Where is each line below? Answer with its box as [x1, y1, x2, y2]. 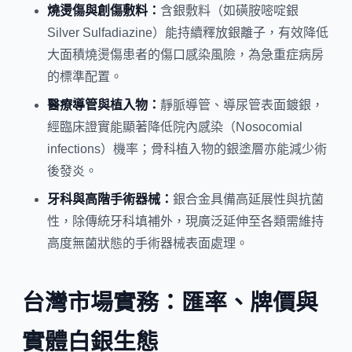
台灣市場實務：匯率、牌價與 [22, 289, 318, 315]
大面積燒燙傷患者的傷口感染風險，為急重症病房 [47, 47, 324, 61]
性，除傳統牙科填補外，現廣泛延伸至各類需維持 [47, 214, 324, 228]
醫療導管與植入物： [47, 97, 160, 112]
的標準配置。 [47, 69, 123, 83]
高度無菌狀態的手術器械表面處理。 [47, 236, 248, 250]
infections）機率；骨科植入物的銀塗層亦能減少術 [47, 141, 327, 156]
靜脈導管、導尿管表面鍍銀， [160, 97, 324, 112]
